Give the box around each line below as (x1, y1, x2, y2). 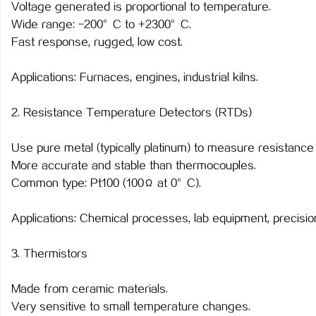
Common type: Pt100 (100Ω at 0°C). (11, 178, 201, 190)
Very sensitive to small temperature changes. (11, 301, 250, 313)
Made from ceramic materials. (11, 284, 168, 296)
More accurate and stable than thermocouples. (11, 160, 256, 172)
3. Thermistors (11, 248, 87, 260)
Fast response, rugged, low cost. (11, 37, 183, 49)
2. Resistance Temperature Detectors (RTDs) (11, 107, 252, 119)
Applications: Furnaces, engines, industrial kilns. (11, 72, 258, 84)
